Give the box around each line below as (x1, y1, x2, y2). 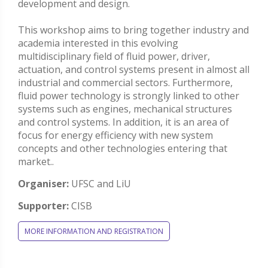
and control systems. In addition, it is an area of (18, 115, 229, 129)
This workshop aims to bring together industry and (18, 23, 249, 37)
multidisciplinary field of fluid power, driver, (18, 50, 210, 63)
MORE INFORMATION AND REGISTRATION (25, 226, 163, 237)
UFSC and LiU (69, 177, 131, 191)
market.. (18, 155, 54, 169)
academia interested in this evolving (18, 36, 178, 50)
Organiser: (18, 177, 69, 191)
